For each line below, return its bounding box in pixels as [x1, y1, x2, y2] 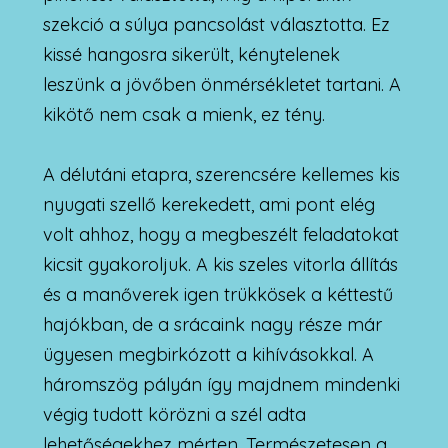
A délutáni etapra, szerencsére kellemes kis [42, 162, 400, 186]
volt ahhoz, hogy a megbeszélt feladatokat [42, 222, 399, 246]
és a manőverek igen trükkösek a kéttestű [42, 282, 393, 306]
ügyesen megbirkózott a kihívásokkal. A [42, 342, 374, 366]
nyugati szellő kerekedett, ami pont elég [42, 192, 375, 216]
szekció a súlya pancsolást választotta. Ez [42, 12, 390, 36]
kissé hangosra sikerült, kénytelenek [42, 42, 340, 66]
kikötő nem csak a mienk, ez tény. [42, 102, 325, 126]
